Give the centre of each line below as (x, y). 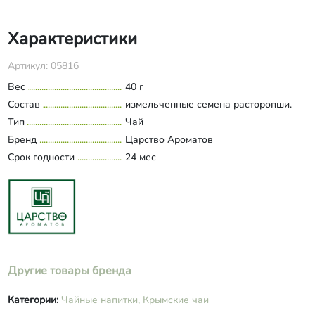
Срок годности (41, 157)
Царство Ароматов (169, 140)
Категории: (34, 300)
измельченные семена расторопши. (208, 104)
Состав (24, 104)
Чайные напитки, (100, 300)
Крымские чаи (175, 300)
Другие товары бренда (69, 271)
